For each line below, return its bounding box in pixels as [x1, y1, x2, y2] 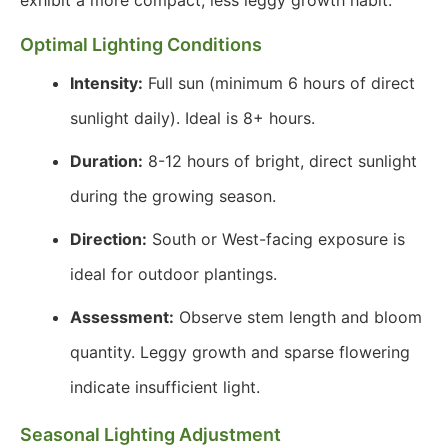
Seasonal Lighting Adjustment [20, 424, 281, 445]
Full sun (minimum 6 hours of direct [143, 73, 415, 93]
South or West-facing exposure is [147, 229, 405, 249]
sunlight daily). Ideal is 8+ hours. [70, 108, 315, 128]
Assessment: [70, 307, 174, 327]
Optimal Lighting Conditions [20, 34, 262, 55]
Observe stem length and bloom [174, 307, 422, 327]
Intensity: [70, 73, 143, 93]
